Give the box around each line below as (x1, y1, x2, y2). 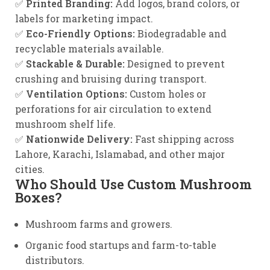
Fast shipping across (133, 133, 234, 145)
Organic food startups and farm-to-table (25, 239, 216, 251)
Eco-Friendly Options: (26, 27, 135, 40)
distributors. (25, 254, 84, 266)
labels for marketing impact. (15, 12, 153, 25)
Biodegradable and (135, 27, 227, 40)
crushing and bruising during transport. (15, 72, 207, 85)
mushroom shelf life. (15, 118, 116, 130)
